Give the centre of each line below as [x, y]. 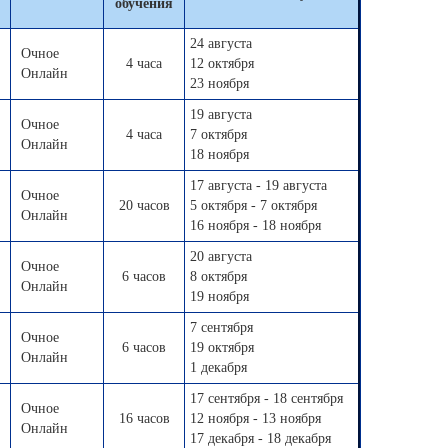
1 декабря [218, 367]
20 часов [144, 205]
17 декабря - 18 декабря [260, 438]
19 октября [222, 347]
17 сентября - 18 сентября [266, 398]
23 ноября [219, 83]
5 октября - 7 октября [253, 205]
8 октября [218, 276]
